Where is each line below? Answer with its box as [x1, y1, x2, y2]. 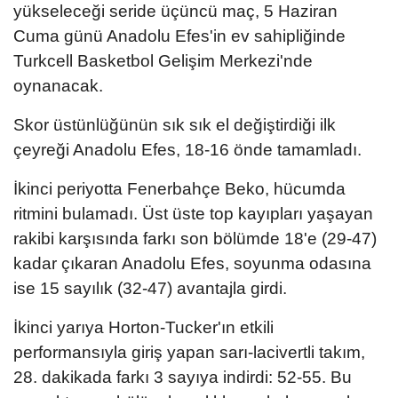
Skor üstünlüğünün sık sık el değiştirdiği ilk [13, 115, 336, 134]
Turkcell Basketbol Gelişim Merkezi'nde [13, 51, 313, 70]
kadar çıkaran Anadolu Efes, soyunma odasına [13, 253, 371, 273]
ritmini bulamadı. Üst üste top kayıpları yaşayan [13, 203, 373, 223]
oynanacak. [13, 76, 103, 95]
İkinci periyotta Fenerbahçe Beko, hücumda [13, 179, 346, 198]
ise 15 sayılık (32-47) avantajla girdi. [13, 278, 287, 298]
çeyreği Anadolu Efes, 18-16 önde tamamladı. [13, 139, 362, 159]
